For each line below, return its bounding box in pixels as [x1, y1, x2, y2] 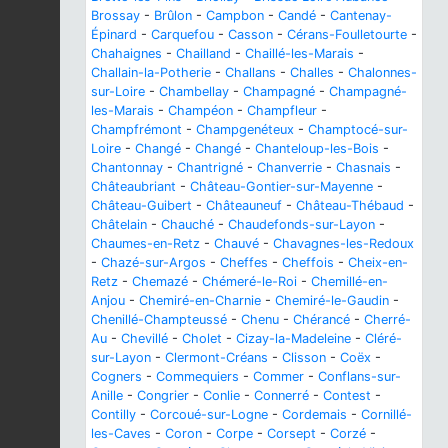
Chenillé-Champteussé [91, 311, 227, 327]
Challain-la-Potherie [91, 64, 211, 80]
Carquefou [151, 26, 214, 42]
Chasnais [336, 159, 391, 175]
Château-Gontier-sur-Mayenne [190, 178, 373, 194]
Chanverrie [257, 159, 322, 175]
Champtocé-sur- [308, 121, 408, 137]
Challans [225, 64, 276, 80]
